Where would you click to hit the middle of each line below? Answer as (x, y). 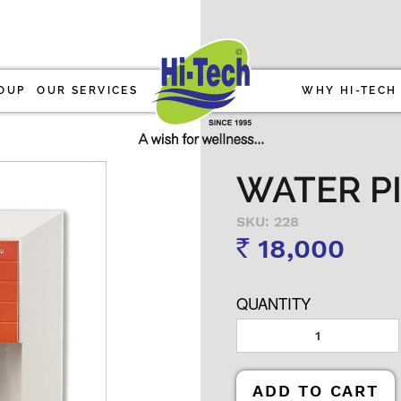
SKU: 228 (268, 222)
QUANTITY (273, 303)
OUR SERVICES (88, 90)
